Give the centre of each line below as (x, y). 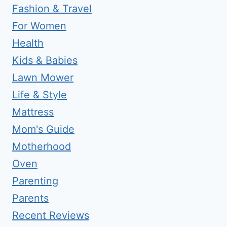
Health (28, 43)
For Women (39, 26)
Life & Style (40, 95)
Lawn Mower (43, 78)
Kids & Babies (45, 60)
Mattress (33, 112)
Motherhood (42, 146)
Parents (30, 198)
